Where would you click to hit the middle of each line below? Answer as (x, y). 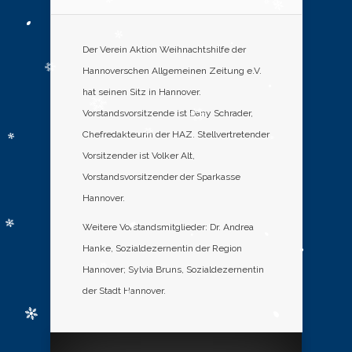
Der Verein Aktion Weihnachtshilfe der (164, 49)
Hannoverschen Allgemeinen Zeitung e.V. (172, 70)
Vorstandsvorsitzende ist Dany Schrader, (168, 113)
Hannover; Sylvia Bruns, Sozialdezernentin (173, 269)
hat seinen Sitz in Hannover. (142, 92)
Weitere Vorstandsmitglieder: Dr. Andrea (168, 227)
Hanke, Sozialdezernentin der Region (162, 248)
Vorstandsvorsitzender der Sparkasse (161, 176)
